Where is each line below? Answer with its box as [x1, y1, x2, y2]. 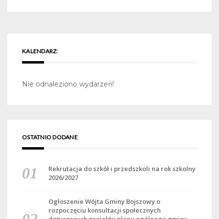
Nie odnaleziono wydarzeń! [22, 80, 114, 89]
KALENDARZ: [22, 47, 58, 55]
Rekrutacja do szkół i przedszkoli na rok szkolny [48, 164, 196, 174]
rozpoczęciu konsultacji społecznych [48, 206, 161, 215]
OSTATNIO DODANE [22, 133, 78, 141]
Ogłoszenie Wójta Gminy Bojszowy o [48, 197, 160, 206]
